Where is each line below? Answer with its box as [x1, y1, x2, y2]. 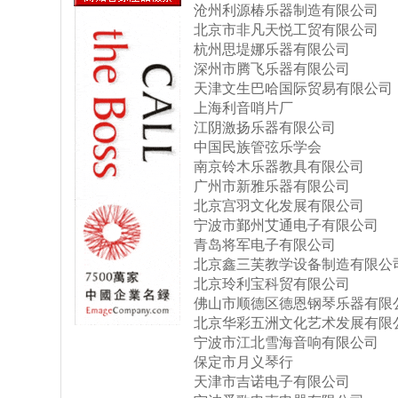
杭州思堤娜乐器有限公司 [194, 42, 350, 57]
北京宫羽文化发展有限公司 [194, 198, 364, 213]
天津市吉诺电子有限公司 [194, 374, 350, 389]
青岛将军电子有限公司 [194, 237, 336, 252]
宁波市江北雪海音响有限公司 [194, 335, 378, 350]
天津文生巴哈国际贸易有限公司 [194, 81, 393, 96]
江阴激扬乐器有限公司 [194, 120, 336, 135]
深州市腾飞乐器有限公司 [194, 61, 350, 76]
